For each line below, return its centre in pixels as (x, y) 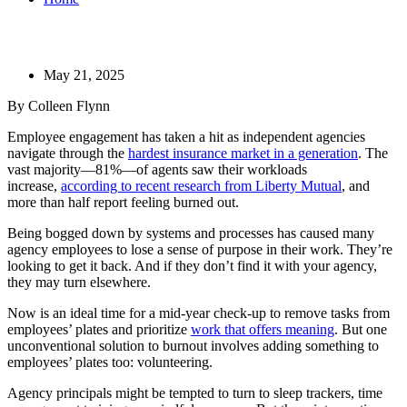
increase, (34, 186)
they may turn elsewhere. (79, 283)
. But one (361, 330)
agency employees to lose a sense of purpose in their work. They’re (200, 250)
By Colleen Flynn (59, 106)
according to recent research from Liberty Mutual (201, 186)
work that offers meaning (263, 330)
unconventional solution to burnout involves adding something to (193, 346)
